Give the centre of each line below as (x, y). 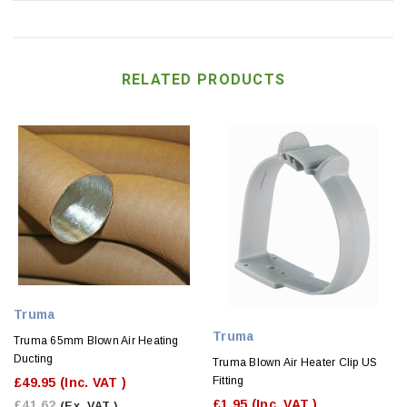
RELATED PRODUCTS (203, 79)
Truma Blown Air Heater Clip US (295, 362)
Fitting (228, 380)
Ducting (34, 358)
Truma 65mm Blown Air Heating (96, 340)
